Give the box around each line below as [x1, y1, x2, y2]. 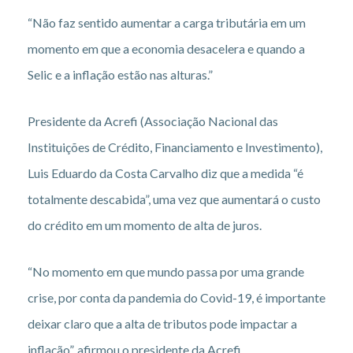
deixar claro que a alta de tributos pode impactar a [28, 315, 297, 331]
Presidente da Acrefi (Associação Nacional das [28, 113, 278, 128]
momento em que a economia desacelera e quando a [28, 40, 305, 56]
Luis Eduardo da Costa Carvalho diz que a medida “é [28, 165, 303, 180]
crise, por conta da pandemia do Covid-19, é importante [28, 289, 325, 305]
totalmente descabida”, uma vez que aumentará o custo [28, 191, 321, 206]
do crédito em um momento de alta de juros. [28, 217, 262, 232]
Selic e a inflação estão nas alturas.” [28, 66, 213, 82]
